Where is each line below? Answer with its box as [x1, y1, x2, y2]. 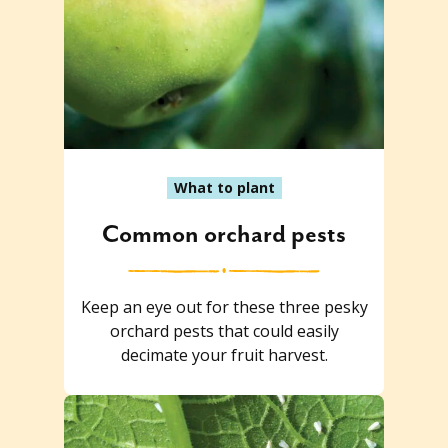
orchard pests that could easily [109, 319, 339, 342]
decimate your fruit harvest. [120, 343, 328, 366]
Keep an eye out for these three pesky [80, 295, 368, 318]
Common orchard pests [102, 220, 346, 249]
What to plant [173, 177, 275, 197]
